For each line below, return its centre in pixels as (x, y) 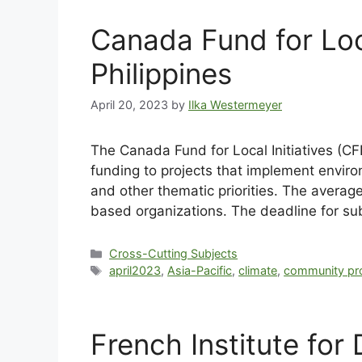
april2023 (135, 271)
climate (258, 271)
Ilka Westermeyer (235, 105)
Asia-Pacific (200, 271)
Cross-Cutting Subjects (174, 254)
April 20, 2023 (129, 105)
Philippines (161, 74)
